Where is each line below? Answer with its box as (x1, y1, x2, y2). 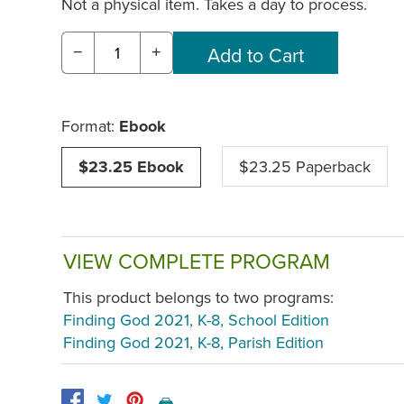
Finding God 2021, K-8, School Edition (63, 308, 329, 332)
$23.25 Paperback (239, 154, 371, 178)
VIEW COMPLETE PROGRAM (63, 245, 330, 276)
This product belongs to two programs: (63, 286, 334, 309)
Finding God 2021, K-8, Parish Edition (63, 331, 324, 354)
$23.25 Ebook (78, 154, 184, 179)
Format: (61, 114, 119, 137)
